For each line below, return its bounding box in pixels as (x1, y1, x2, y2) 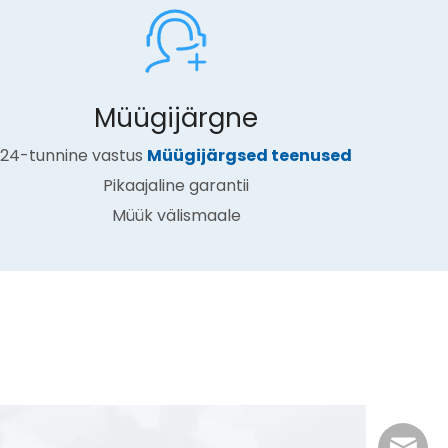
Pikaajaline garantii (103, 174, 249, 197)
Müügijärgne (94, 100, 258, 136)
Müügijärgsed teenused (147, 144, 352, 167)
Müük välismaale (111, 204, 241, 227)
